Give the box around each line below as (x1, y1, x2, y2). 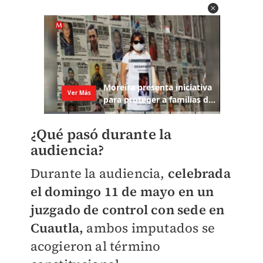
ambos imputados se (83, 219, 215, 237)
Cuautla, (30, 219, 84, 237)
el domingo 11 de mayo (30, 183, 178, 201)
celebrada (164, 164, 231, 183)
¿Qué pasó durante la (30, 124, 172, 144)
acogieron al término (30, 237, 161, 255)
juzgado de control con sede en (30, 201, 225, 219)
